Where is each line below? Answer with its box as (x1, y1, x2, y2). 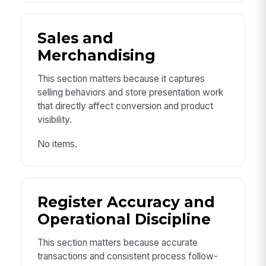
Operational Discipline (37, 210, 211, 228)
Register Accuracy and (37, 192, 215, 211)
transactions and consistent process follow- (37, 251, 218, 262)
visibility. (37, 114, 72, 125)
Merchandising (37, 46, 156, 64)
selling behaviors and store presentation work (37, 87, 223, 98)
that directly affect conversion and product (37, 100, 213, 112)
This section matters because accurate (37, 237, 198, 249)
